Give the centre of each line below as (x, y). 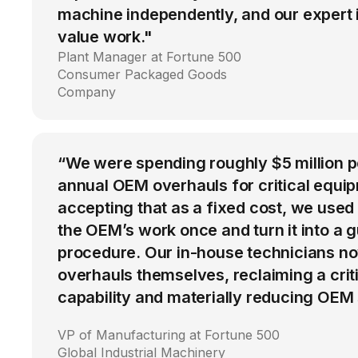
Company (87, 91)
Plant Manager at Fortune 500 (149, 56)
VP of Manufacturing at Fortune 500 (169, 334)
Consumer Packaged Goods (142, 74)
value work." (105, 36)
